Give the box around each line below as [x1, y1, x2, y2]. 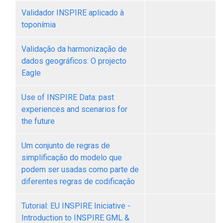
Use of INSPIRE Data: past [21, 93, 114, 102]
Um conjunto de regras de [21, 141, 110, 150]
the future [21, 116, 55, 126]
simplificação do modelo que [21, 153, 122, 162]
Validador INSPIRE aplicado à [21, 8, 124, 17]
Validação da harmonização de [21, 44, 127, 54]
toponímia [21, 20, 56, 29]
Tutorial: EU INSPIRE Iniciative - [21, 201, 130, 211]
